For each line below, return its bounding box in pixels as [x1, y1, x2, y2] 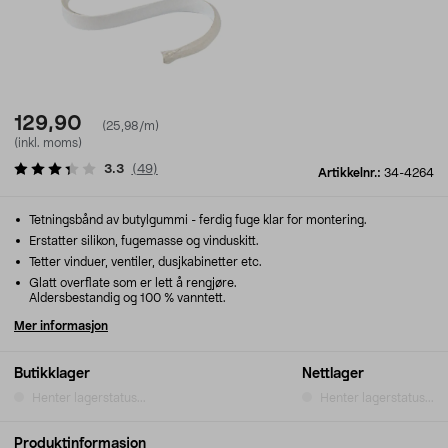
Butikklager [14, 367, 90, 381]
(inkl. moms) [14, 137, 82, 149]
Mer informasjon [14, 320, 108, 332]
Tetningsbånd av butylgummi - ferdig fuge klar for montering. [26, 214, 367, 226]
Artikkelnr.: [318, 167, 384, 179]
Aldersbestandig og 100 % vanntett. [29, 292, 226, 304]
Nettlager [302, 367, 364, 381]
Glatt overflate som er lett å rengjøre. [26, 277, 237, 289]
